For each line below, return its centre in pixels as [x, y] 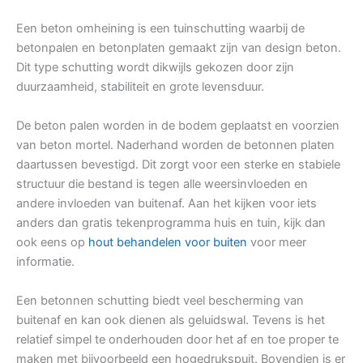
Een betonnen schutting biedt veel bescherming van [160, 301]
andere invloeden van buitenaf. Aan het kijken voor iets [167, 204]
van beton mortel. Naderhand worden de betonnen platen [175, 145]
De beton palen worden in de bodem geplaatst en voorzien [178, 126]
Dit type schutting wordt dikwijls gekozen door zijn [155, 68]
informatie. [45, 262]
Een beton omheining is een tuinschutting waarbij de [160, 29]
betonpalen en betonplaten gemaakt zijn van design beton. [179, 48]
